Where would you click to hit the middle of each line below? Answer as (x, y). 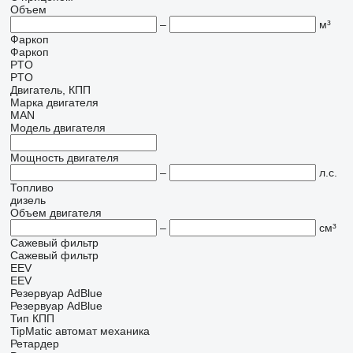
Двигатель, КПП (50, 90)
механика (124, 331)
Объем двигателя (56, 213)
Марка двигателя (54, 102)
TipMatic (31, 331)
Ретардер (34, 344)
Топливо (32, 188)
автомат (76, 331)
